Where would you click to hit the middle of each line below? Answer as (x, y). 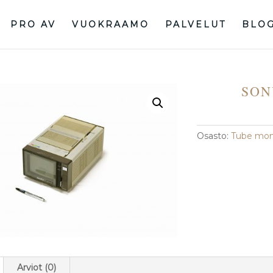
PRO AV (33, 24)
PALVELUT (195, 24)
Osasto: (214, 136)
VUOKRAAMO (110, 24)
